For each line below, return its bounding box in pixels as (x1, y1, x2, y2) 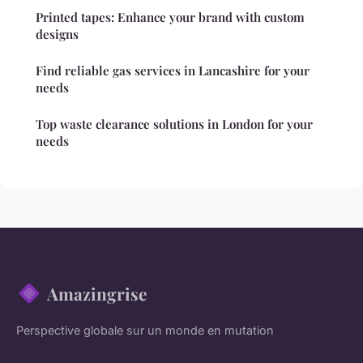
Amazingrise (47, 281, 147, 305)
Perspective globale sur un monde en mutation (16, 322, 274, 337)
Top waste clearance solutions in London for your (36, 115, 313, 132)
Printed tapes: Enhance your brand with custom (36, 8, 305, 25)
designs (36, 25, 79, 42)
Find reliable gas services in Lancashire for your (36, 62, 310, 79)
